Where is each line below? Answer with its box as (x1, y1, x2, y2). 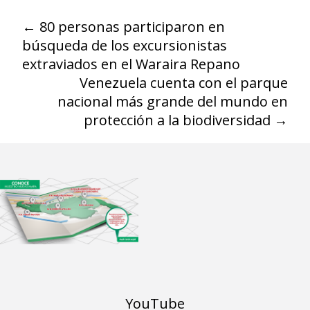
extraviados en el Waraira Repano (22, 55, 241, 74)
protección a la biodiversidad (83, 111, 274, 130)
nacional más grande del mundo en (57, 92, 288, 111)
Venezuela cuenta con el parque (79, 73, 288, 93)
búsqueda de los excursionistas (22, 36, 228, 55)
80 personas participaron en (36, 17, 226, 37)
